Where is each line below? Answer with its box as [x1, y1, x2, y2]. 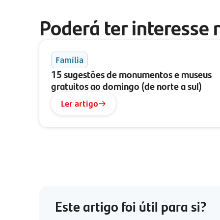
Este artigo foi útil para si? [55, 196, 206, 217]
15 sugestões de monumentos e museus [51, 67, 212, 82]
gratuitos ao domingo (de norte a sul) [51, 79, 202, 93]
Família [55, 55, 83, 66]
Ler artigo [61, 98, 98, 110]
